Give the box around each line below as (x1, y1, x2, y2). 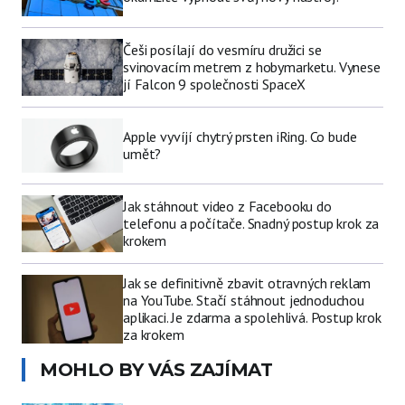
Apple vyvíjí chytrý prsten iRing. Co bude (123, 127, 357, 146)
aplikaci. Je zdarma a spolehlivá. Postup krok (123, 307, 381, 326)
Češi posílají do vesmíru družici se (123, 41, 322, 60)
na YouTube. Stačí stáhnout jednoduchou (123, 290, 364, 309)
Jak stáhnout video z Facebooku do (123, 196, 332, 215)
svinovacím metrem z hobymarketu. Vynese (123, 58, 381, 77)
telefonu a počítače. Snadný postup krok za (123, 213, 380, 232)
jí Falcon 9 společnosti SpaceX (123, 75, 306, 94)
